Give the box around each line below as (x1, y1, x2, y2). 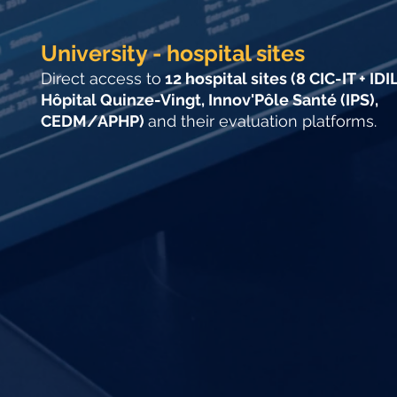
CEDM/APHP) (41, 112, 148, 130)
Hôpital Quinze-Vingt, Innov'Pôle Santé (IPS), (41, 90, 378, 109)
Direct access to (41, 69, 161, 88)
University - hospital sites (41, 40, 305, 66)
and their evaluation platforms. (148, 112, 377, 130)
